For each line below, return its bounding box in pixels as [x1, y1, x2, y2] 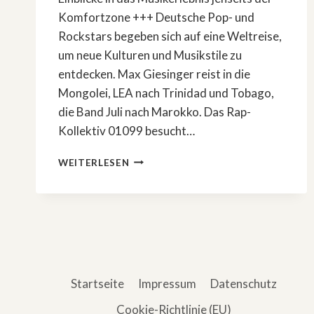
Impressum [138, 275, 196, 291]
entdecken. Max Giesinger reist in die [58, 66, 250, 81]
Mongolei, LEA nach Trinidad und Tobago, [58, 85, 274, 100]
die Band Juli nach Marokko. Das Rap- [58, 104, 251, 119]
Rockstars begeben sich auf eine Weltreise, [58, 28, 282, 43]
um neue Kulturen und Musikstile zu [58, 47, 242, 62]
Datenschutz [210, 275, 278, 291]
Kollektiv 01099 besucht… [58, 123, 195, 138]
